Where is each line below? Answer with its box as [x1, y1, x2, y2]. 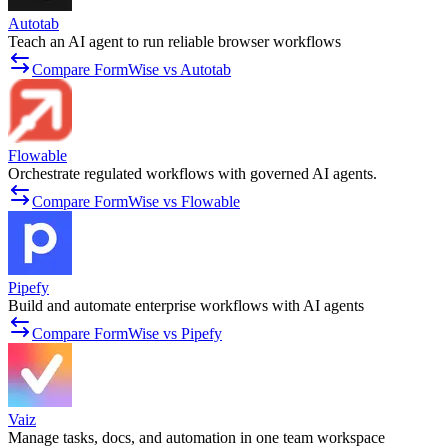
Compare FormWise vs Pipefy [32, 325, 222, 343]
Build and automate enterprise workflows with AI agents [8, 297, 364, 315]
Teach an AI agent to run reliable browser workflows [8, 33, 341, 51]
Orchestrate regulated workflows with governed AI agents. [8, 165, 377, 183]
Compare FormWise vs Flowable [32, 193, 240, 211]
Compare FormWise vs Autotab [32, 61, 231, 79]
